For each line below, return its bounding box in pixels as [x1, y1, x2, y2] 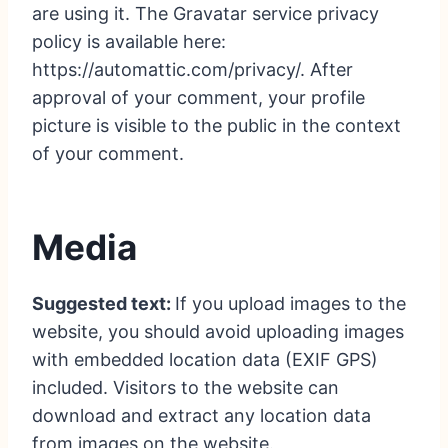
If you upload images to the [175, 293, 406, 315]
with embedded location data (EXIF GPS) [32, 349, 378, 371]
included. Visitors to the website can [32, 377, 339, 399]
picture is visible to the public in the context [32, 115, 401, 137]
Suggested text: [32, 293, 175, 315]
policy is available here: [32, 31, 226, 53]
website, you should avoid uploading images [32, 321, 404, 343]
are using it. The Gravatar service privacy [32, 3, 379, 25]
